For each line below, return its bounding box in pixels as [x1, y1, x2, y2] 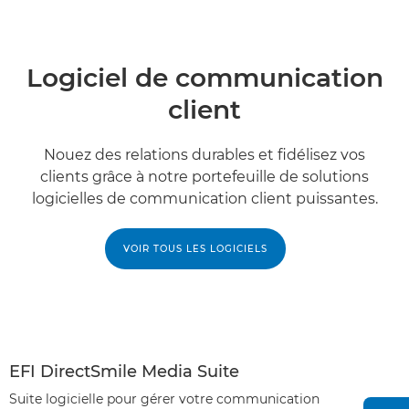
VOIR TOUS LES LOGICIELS [123, 243, 267, 255]
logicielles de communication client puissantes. [31, 190, 378, 207]
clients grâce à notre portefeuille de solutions [40, 168, 369, 185]
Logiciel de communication [26, 62, 383, 93]
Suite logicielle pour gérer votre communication [9, 391, 320, 407]
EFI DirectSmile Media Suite [9, 362, 239, 382]
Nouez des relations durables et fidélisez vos [44, 146, 365, 163]
